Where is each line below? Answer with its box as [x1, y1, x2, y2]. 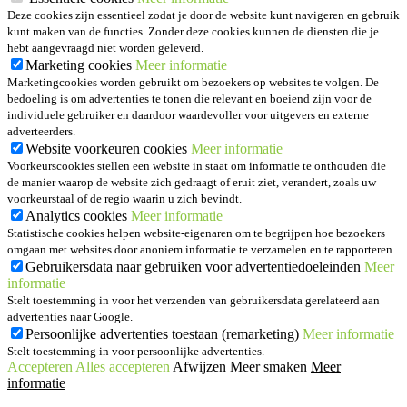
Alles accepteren [75, 359, 170, 375]
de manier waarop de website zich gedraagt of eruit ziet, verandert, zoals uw [7, 175, 376, 190]
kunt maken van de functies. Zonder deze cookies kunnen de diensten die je [7, 25, 379, 39]
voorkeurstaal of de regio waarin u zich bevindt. [7, 192, 242, 206]
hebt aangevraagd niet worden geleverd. [7, 41, 203, 55]
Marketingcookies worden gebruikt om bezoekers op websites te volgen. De [7, 75, 379, 90]
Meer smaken [230, 359, 307, 375]
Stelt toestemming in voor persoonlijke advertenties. [7, 344, 264, 359]
